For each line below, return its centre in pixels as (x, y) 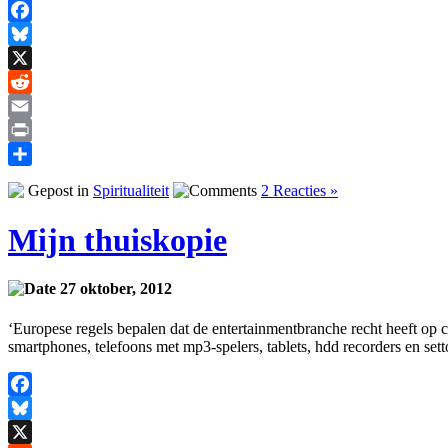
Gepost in (58, 191)
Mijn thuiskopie (117, 239)
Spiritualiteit (131, 191)
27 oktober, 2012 (114, 289)
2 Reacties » (299, 191)
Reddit (29, 106)
